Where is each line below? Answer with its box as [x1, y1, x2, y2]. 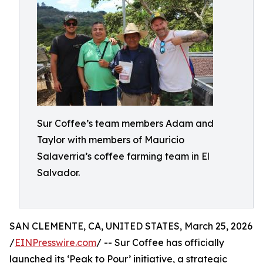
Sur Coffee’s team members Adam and [37, 117, 214, 129]
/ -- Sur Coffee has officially [96, 237, 224, 248]
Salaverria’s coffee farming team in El [37, 150, 210, 162]
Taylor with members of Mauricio [37, 134, 184, 146]
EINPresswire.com [15, 237, 96, 248]
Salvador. [37, 167, 80, 178]
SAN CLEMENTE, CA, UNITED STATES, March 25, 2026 [9, 220, 252, 232]
